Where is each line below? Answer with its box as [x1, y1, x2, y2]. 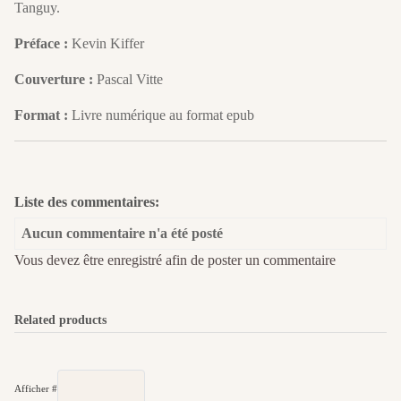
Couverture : [14, 72, 93, 88]
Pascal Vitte [93, 72, 163, 88]
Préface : [14, 36, 68, 52]
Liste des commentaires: [14, 194, 159, 210]
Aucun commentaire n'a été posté [21, 226, 223, 242]
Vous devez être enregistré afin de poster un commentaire [14, 252, 336, 269]
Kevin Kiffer [68, 36, 144, 52]
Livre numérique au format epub [68, 107, 254, 124]
